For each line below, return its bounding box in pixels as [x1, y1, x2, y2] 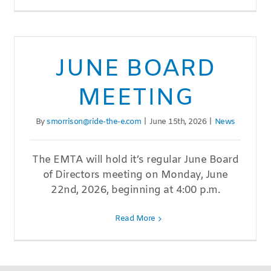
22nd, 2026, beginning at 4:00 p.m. [51, 183, 220, 198]
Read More [115, 214, 155, 224]
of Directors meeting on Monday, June [42, 168, 228, 183]
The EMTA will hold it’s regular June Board [32, 153, 239, 168]
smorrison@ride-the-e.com [47, 117, 142, 128]
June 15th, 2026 [149, 117, 207, 128]
